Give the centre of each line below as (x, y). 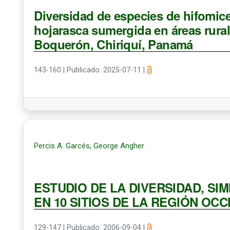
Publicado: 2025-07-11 (105, 70)
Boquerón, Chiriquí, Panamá (113, 44)
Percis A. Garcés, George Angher (89, 146)
